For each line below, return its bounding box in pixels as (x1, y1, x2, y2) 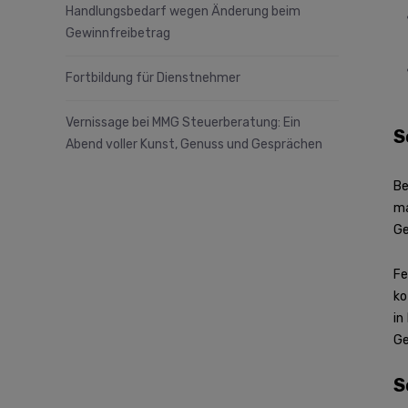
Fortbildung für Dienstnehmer (66, 70, 240, 87)
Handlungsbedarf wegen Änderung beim (66, 4, 301, 20)
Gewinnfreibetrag (66, 25, 170, 42)
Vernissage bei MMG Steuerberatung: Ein (66, 115, 301, 131)
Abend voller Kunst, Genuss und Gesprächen (66, 137, 322, 153)
